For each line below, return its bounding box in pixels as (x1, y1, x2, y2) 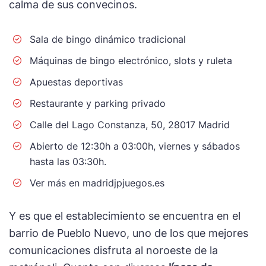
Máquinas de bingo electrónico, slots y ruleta (30, 54, 232, 66)
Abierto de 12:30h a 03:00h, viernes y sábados (30, 140, 240, 152)
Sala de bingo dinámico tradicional (30, 33, 186, 45)
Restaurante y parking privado (30, 97, 166, 109)
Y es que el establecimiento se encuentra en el (9, 209, 240, 222)
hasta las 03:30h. (30, 155, 106, 167)
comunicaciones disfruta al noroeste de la (9, 243, 218, 256)
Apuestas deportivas (30, 75, 123, 88)
